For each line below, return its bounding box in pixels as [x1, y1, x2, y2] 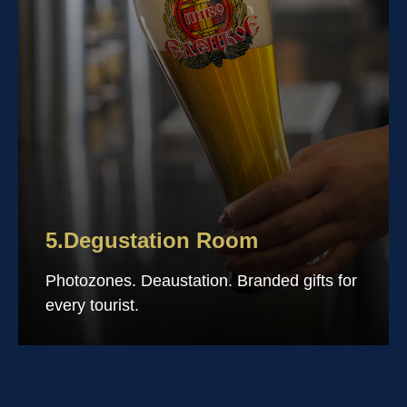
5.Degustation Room [45, 228, 258, 253]
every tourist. [45, 296, 139, 314]
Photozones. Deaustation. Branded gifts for [45, 272, 357, 290]
